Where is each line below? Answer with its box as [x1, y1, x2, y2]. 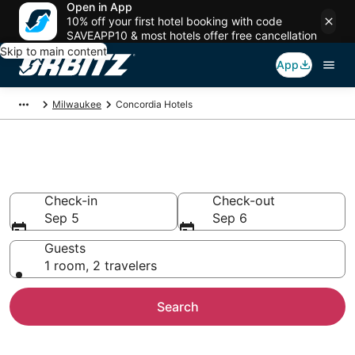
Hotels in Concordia [10, 166, 218, 193]
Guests [44, 240, 86, 256]
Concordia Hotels [116, 98, 193, 110]
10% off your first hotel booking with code [67, 14, 282, 28]
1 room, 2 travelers [44, 258, 157, 273]
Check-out [212, 193, 275, 208]
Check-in [44, 193, 97, 208]
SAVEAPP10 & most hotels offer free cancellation [67, 29, 317, 42]
